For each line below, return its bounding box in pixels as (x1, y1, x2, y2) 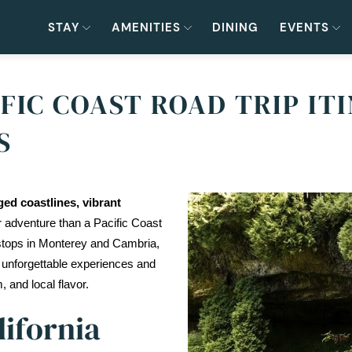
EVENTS (279, 19, 329, 35)
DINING (212, 19, 259, 35)
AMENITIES (111, 19, 181, 35)
